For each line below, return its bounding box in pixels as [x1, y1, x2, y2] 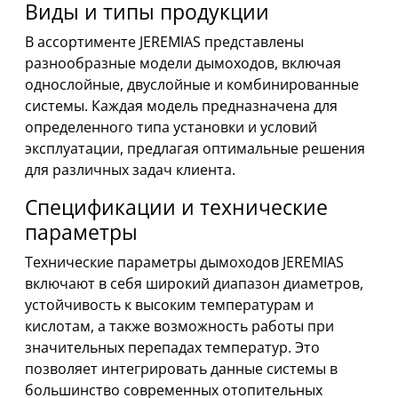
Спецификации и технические [25, 192, 328, 221]
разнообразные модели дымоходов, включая [25, 52, 341, 73]
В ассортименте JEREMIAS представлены [25, 31, 304, 52]
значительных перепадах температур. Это [25, 337, 320, 357]
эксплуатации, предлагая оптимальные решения [25, 138, 365, 158]
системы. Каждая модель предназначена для [25, 95, 338, 115]
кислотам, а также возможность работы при [25, 315, 334, 336]
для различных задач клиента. [25, 159, 235, 179]
